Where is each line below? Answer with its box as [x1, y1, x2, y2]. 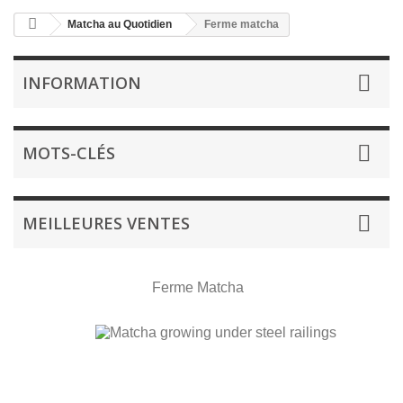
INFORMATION [22, 72, 141, 94]
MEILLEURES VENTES [22, 212, 190, 234]
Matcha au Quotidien [67, 18, 172, 31]
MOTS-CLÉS [22, 142, 115, 164]
